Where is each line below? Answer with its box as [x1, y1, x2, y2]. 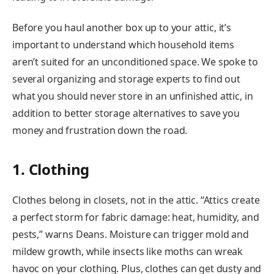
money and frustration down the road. [12, 123, 190, 137]
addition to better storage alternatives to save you [12, 106, 240, 120]
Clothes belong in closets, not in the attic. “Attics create [12, 193, 260, 207]
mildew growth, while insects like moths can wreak [12, 245, 243, 259]
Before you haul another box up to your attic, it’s [12, 20, 231, 34]
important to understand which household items [12, 37, 234, 51]
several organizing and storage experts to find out [12, 72, 240, 86]
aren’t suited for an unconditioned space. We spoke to [12, 54, 258, 68]
